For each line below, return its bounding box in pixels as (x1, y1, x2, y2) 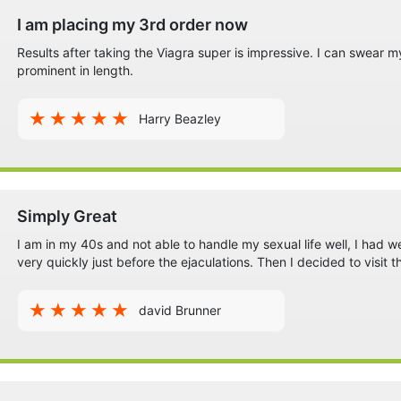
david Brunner (139, 303, 221, 319)
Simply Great (17, 207, 117, 226)
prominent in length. (17, 63, 133, 79)
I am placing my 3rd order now (17, 15, 248, 35)
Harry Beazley (139, 111, 221, 127)
